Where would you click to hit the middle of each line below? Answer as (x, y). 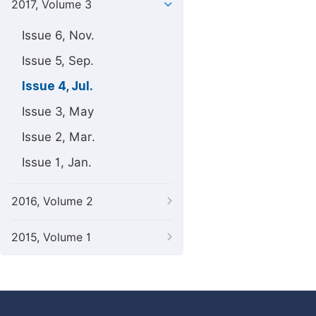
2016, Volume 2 (52, 201)
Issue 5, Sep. (58, 61)
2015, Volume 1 (51, 237)
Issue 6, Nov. (58, 35)
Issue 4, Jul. (57, 86)
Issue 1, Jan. (57, 162)
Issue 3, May (58, 111)
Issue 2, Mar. (59, 137)
